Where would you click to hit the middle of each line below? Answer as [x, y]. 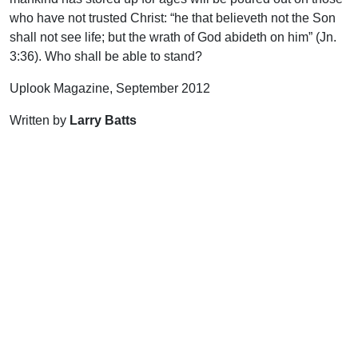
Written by [40, 120]
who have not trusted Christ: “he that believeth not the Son [173, 18]
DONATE [179, 304]
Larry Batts [103, 120]
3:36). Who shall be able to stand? [106, 56]
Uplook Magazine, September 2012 [110, 88]
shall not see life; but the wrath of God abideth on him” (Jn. [173, 37]
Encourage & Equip [179, 242]
